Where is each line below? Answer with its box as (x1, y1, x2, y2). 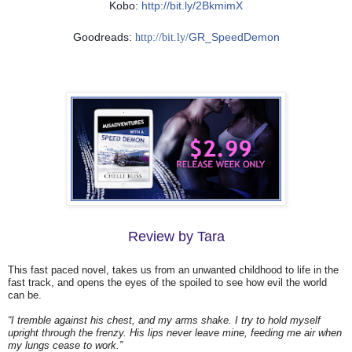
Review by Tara (127, 228, 225, 244)
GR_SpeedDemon (188, 30, 280, 43)
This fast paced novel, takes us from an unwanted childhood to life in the (8, 263, 339, 276)
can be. (8, 288, 45, 301)
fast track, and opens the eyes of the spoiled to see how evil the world (8, 276, 327, 288)
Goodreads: (72, 30, 135, 43)
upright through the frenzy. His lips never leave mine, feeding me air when (8, 326, 342, 339)
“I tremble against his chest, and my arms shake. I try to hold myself (8, 313, 321, 326)
